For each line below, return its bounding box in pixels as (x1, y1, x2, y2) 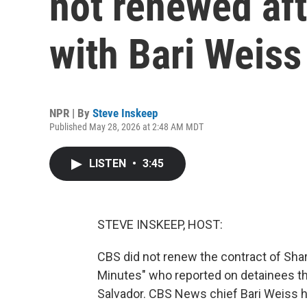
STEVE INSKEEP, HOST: (97, 217, 223, 232)
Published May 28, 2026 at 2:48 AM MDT (49, 121, 204, 132)
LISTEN (89, 157, 129, 170)
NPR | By (49, 106, 93, 120)
